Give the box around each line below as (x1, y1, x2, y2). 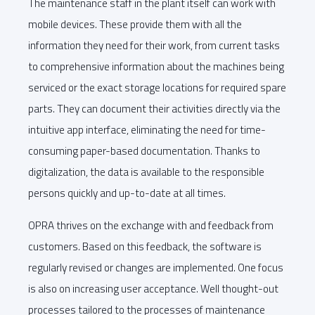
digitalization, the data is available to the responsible (28, 164, 264, 181)
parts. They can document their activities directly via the (28, 101, 281, 117)
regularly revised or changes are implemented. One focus (28, 259, 283, 276)
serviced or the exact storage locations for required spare (28, 79, 286, 96)
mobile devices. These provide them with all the (28, 16, 242, 33)
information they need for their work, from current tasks (28, 37, 280, 54)
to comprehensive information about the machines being (28, 58, 284, 75)
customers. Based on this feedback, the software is (28, 238, 262, 255)
